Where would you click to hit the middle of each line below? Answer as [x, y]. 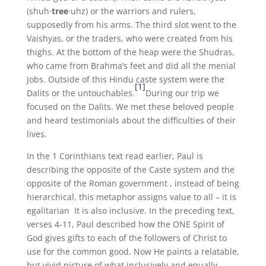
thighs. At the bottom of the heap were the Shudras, [130, 52]
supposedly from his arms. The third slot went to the [131, 25]
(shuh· [39, 11]
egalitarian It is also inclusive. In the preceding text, [130, 210]
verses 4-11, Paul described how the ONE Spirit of [125, 224]
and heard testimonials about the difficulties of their [131, 120]
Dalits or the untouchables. [80, 93]
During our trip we [182, 93]
